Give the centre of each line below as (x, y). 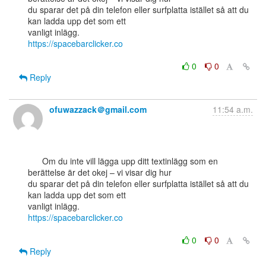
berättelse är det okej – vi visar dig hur (100, 172)
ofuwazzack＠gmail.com (98, 109)
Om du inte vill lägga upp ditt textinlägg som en (35, 161)
